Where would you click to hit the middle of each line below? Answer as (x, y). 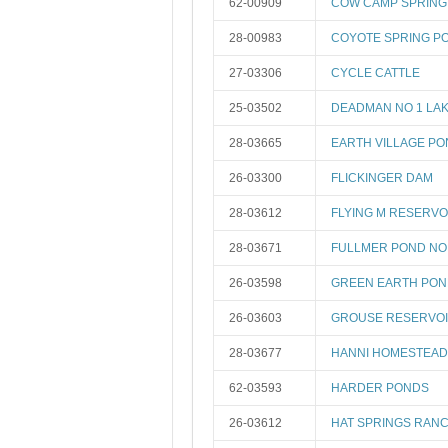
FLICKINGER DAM (382, 178)
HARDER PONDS (380, 388)
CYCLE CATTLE (375, 73)
